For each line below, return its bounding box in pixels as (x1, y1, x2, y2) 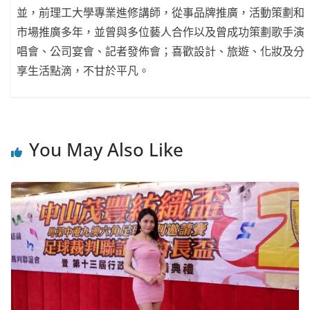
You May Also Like (29, 137, 183, 163)
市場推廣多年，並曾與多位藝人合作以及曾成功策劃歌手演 (17, 24, 305, 40)
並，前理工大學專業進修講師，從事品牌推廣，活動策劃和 (17, 5, 305, 21)
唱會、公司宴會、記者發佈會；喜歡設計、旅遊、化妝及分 (17, 44, 305, 60)
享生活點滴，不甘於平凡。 (17, 63, 150, 79)
